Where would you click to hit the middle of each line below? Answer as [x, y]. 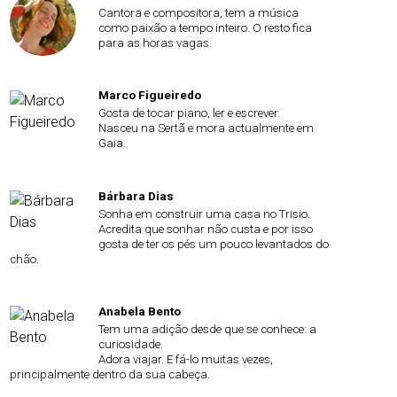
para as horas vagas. [155, 43]
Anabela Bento [140, 311]
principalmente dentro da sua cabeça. [110, 375]
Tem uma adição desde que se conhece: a [207, 330]
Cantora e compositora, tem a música [198, 12]
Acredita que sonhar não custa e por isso [206, 229]
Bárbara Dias [136, 195]
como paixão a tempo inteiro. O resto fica [205, 27]
